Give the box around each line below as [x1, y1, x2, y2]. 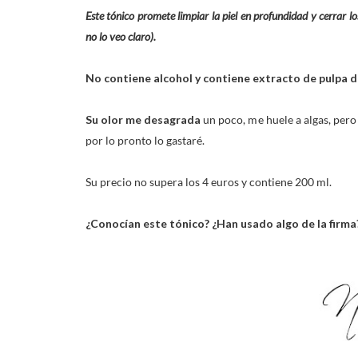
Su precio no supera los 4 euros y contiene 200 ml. [86, 175, 332, 189]
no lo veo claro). [86, 30, 156, 43]
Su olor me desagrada [86, 113, 201, 126]
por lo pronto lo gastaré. [86, 133, 205, 147]
